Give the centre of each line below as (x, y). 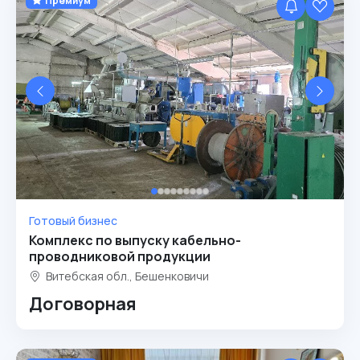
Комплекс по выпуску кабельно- (135, 240)
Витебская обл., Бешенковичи (126, 276)
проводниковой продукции (120, 256)
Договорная (83, 304)
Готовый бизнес (73, 221)
